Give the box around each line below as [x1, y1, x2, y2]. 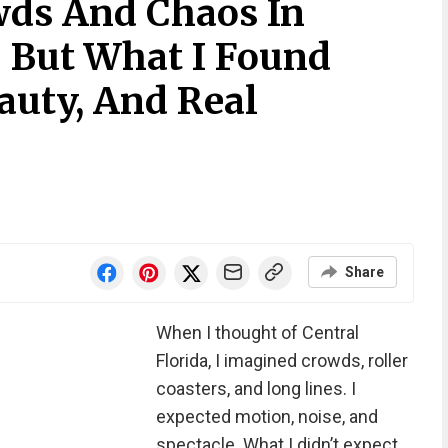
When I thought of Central [155, 322, 359, 343]
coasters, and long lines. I [155, 378, 356, 399]
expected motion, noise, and [155, 406, 378, 427]
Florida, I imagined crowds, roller [155, 350, 408, 371]
